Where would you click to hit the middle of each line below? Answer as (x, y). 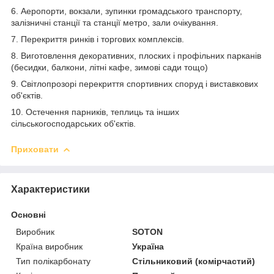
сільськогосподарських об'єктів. (73, 123)
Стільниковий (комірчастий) (194, 261)
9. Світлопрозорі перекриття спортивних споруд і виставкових (135, 83)
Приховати (35, 149)
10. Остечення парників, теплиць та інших (95, 112)
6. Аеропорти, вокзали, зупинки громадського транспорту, (127, 11)
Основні (28, 214)
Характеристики (50, 189)
